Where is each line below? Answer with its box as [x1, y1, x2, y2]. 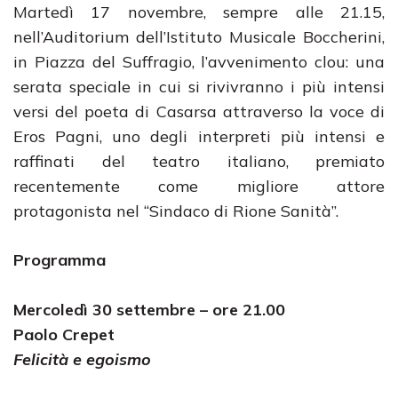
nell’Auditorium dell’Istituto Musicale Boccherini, [13, 27, 385, 47]
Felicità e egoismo [13, 349, 151, 370]
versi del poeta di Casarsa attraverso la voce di [13, 101, 385, 122]
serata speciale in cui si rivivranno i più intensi [13, 76, 385, 97]
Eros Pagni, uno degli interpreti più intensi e [13, 126, 385, 147]
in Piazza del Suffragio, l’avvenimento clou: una [13, 52, 385, 72]
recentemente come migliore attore [13, 176, 385, 196]
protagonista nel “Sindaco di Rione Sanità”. [13, 201, 338, 221]
